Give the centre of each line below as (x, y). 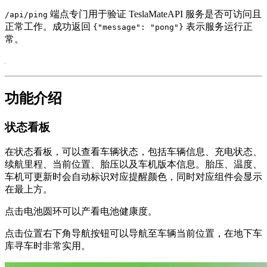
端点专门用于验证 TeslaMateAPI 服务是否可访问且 (155, 14)
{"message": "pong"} (138, 27)
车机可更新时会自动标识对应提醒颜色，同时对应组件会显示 (133, 177)
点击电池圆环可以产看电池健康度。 (81, 212)
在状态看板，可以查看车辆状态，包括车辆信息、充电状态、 (133, 152)
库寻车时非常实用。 (48, 246)
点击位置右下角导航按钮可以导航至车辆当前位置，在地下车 (133, 234)
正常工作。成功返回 (49, 26)
